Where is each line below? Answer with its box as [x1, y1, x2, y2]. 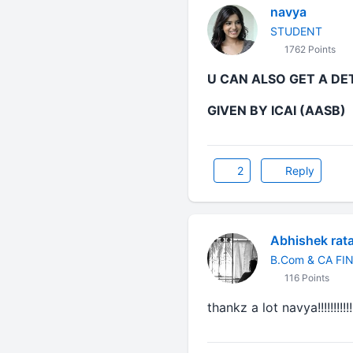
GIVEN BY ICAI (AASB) [206, 102, 346, 118]
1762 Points [281, 43, 336, 55]
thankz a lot [206, 299, 282, 315]
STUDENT [269, 24, 322, 38]
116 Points [281, 272, 329, 284]
